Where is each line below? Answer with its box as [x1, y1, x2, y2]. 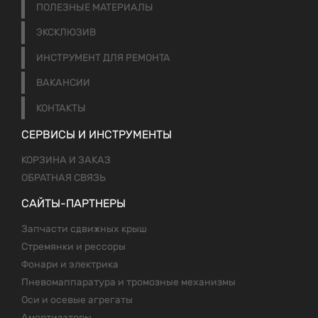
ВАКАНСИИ [36, 77, 91, 89]
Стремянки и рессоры [21, 240, 126, 253]
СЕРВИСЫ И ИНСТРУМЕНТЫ [21, 127, 172, 141]
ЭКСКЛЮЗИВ [36, 26, 97, 39]
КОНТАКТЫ [36, 102, 87, 114]
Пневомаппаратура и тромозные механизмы [21, 275, 236, 288]
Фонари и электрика [21, 258, 119, 270]
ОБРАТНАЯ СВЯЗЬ [21, 171, 106, 184]
